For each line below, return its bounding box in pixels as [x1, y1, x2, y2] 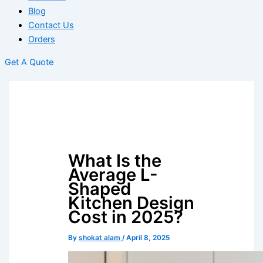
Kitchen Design [68, 192, 194, 213]
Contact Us [28, 20, 74, 31]
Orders [28, 34, 55, 45]
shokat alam [78, 233, 122, 242]
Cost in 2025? [68, 206, 183, 227]
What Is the [68, 150, 161, 171]
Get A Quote [5, 56, 53, 68]
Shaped [68, 178, 131, 199]
